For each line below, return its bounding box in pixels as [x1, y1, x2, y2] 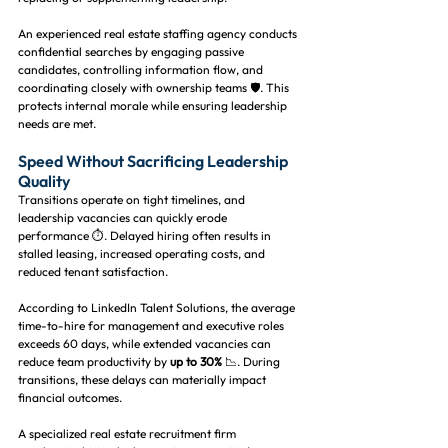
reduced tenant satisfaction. [18, 263, 168, 279]
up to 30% [170, 353, 222, 369]
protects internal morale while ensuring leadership [18, 97, 290, 113]
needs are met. [18, 115, 96, 131]
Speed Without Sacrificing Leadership [18, 150, 291, 171]
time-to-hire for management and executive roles [18, 317, 287, 333]
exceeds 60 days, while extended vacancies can [18, 335, 274, 351]
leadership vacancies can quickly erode [18, 209, 230, 225]
